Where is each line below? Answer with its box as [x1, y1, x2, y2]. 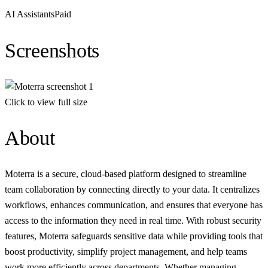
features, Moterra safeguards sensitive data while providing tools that [5, 231, 263, 242]
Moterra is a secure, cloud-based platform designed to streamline [5, 169, 246, 179]
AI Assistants [5, 9, 54, 20]
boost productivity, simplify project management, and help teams [5, 246, 247, 257]
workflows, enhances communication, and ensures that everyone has [5, 200, 263, 211]
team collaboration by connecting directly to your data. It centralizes [5, 184, 260, 195]
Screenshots [5, 39, 100, 62]
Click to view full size [5, 96, 87, 107]
